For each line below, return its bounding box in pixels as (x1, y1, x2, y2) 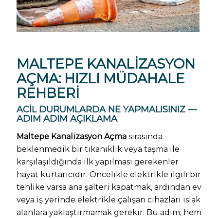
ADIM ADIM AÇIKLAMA (16, 113, 117, 125)
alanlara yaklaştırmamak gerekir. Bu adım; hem (16, 207, 201, 217)
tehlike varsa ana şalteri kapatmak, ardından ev (16, 182, 201, 192)
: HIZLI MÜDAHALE (58, 70, 185, 87)
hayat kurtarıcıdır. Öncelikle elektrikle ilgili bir (16, 169, 201, 179)
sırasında (126, 131, 163, 141)
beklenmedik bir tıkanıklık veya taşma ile (16, 144, 180, 154)
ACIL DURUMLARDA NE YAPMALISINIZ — (16, 104, 197, 115)
